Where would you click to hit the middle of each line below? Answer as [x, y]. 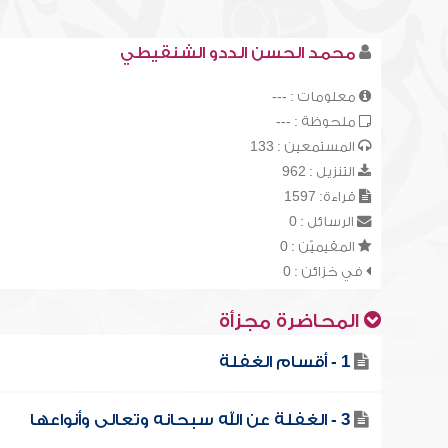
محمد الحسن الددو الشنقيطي [237, 53]
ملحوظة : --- [317, 121]
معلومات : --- [315, 96]
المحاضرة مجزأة [291, 321]
